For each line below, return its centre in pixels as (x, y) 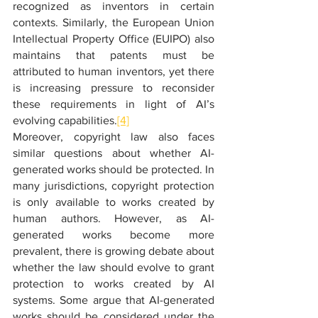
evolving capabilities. (65, 120)
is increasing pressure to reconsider (114, 88)
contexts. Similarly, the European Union (114, 22)
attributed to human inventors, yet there (114, 71)
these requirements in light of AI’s (114, 104)
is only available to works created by (114, 202)
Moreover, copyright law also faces (114, 137)
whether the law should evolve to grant (114, 267)
